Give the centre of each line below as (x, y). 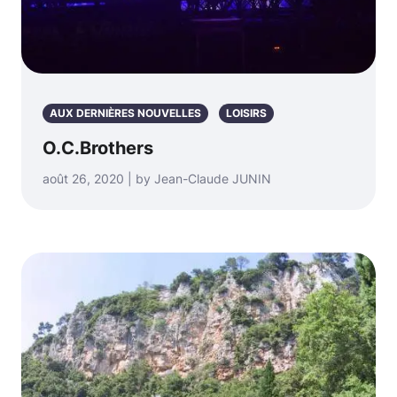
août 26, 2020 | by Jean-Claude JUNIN (157, 179)
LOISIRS (246, 113)
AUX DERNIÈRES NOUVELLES (125, 113)
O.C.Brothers (98, 148)
